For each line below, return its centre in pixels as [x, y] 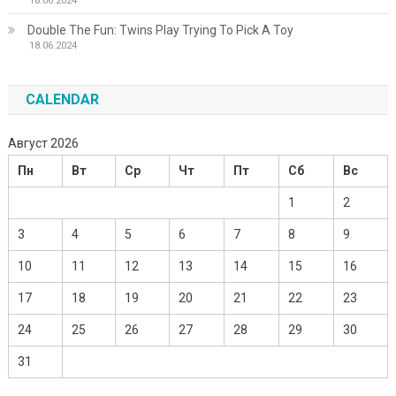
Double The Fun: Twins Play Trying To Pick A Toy [160, 30]
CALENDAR [62, 99]
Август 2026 [43, 143]
